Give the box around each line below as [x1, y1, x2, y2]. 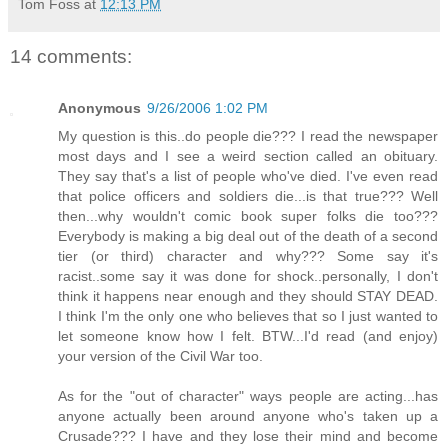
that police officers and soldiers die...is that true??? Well [58, 187, 438, 204]
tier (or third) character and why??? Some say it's [58, 247, 438, 264]
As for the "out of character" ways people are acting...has [58, 387, 438, 404]
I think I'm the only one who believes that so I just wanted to [58, 307, 438, 324]
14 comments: [10, 45, 132, 67]
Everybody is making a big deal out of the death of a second [58, 227, 438, 244]
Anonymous [58, 99, 141, 116]
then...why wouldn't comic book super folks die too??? [58, 207, 438, 224]
